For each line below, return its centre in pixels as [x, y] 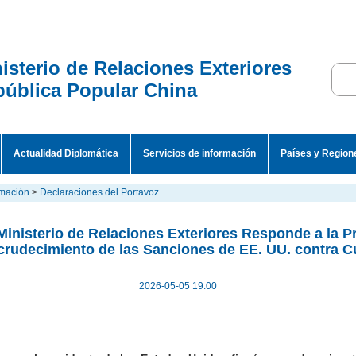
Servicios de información [199, 153]
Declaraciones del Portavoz [99, 192]
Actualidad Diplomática [66, 153]
